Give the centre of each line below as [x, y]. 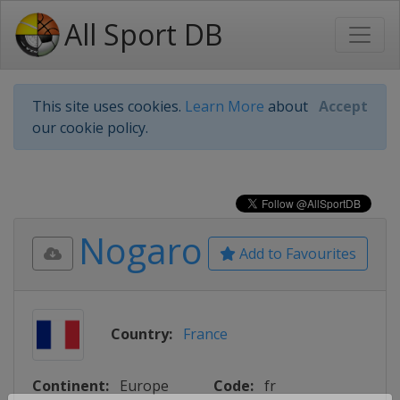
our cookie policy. [90, 128]
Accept [343, 106]
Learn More [225, 106]
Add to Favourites [296, 254]
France [205, 334]
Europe [144, 386]
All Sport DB [143, 34]
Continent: [71, 386]
